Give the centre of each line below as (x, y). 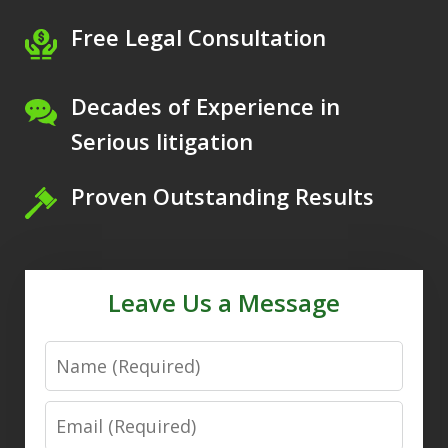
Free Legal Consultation (199, 37)
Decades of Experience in (206, 106)
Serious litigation (162, 141)
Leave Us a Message (224, 302)
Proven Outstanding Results (223, 196)
